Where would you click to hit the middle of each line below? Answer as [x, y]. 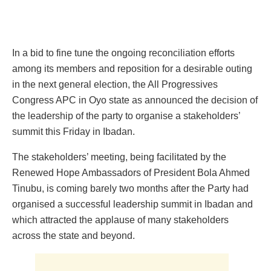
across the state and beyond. [73, 235]
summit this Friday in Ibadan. [73, 131]
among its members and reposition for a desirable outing [132, 68]
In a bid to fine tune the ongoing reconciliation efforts [123, 53]
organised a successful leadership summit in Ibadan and [132, 204]
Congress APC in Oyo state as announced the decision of [135, 100]
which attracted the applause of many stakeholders [120, 220]
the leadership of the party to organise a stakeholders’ [126, 116]
